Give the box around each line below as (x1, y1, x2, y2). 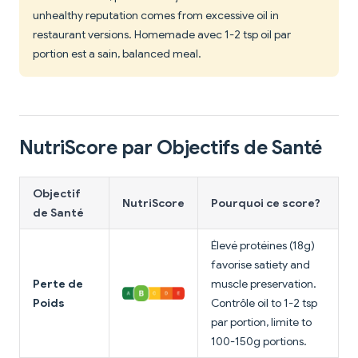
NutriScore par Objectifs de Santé (19, 136, 322, 161)
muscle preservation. (211, 276, 316, 292)
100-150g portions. (211, 334, 307, 349)
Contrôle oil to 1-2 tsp (211, 296, 317, 311)
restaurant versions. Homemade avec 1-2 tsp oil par (33, 27, 291, 42)
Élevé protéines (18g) (211, 238, 315, 253)
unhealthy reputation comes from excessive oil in (33, 8, 279, 23)
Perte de (33, 276, 83, 292)
